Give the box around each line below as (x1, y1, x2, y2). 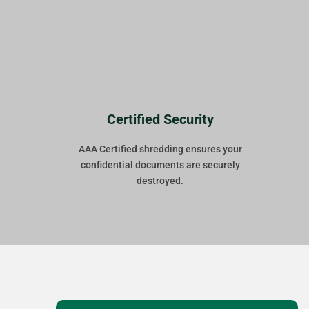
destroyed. (137, 175, 184, 187)
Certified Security (106, 111, 214, 128)
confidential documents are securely (80, 159, 240, 171)
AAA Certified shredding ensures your (78, 143, 242, 155)
